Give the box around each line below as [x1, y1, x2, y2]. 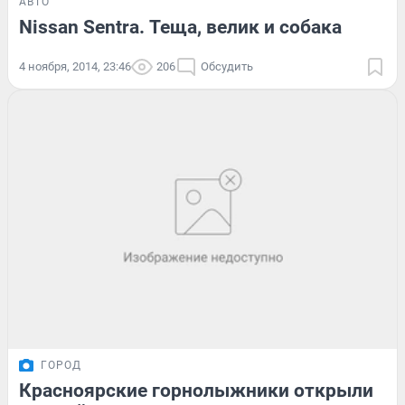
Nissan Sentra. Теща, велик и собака [19, 15, 342, 38]
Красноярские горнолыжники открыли [19, 380, 373, 402]
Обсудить [201, 59, 253, 73]
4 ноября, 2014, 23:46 [19, 59, 131, 73]
